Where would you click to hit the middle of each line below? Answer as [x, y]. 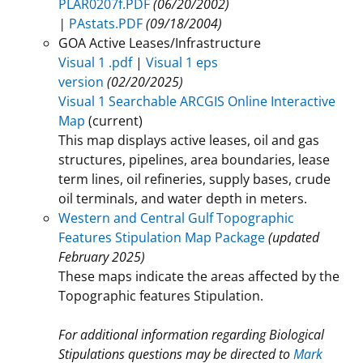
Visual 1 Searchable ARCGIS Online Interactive [197, 101]
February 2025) [102, 256]
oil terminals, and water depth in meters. [183, 198]
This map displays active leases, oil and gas [189, 140]
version [81, 81]
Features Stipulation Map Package [162, 237]
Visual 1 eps [182, 62]
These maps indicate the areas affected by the [199, 276]
